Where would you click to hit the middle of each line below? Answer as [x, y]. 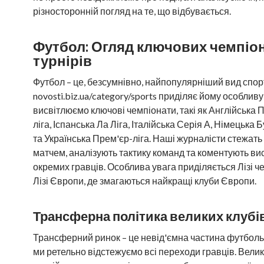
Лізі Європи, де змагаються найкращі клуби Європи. [145, 181]
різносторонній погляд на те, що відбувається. [132, 11]
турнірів [62, 60]
